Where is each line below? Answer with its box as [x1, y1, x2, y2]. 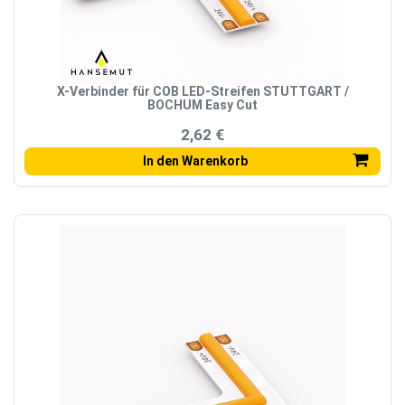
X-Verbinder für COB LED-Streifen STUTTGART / [56, 84, 349, 99]
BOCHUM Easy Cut [147, 98, 258, 113]
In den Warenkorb [142, 154, 248, 169]
